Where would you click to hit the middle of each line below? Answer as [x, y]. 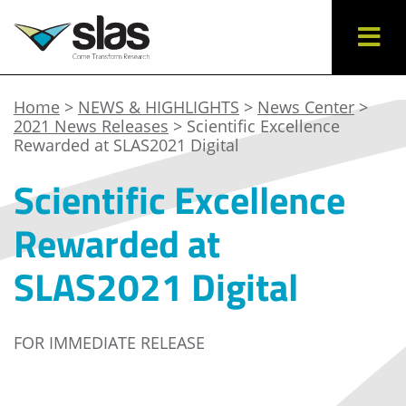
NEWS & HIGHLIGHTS [159, 107]
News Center [306, 107]
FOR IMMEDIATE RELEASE [109, 343]
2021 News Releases [91, 126]
